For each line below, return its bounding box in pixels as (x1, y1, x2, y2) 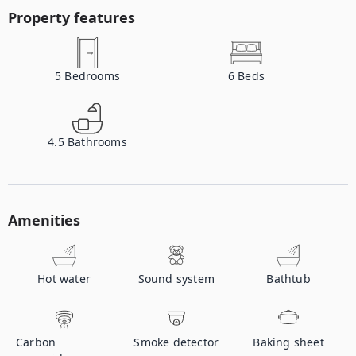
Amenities (8, 211, 80, 230)
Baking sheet (253, 335, 324, 350)
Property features (8, 8, 135, 27)
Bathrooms (68, 134, 127, 149)
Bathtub (266, 271, 311, 286)
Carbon (16, 335, 56, 350)
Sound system (137, 271, 215, 286)
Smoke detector (133, 335, 219, 350)
